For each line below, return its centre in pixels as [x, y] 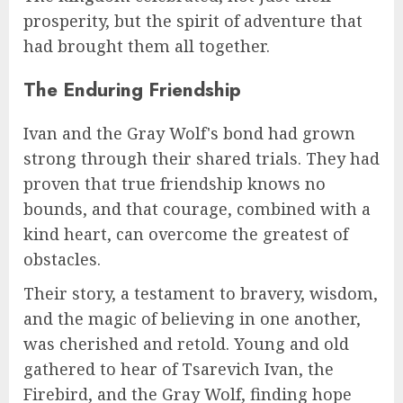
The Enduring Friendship [132, 89]
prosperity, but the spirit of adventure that [193, 20]
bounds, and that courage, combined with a [197, 208]
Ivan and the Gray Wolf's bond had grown [189, 133]
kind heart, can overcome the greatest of [186, 233]
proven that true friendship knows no [175, 183]
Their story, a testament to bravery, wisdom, [201, 293]
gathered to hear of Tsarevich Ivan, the [179, 368]
